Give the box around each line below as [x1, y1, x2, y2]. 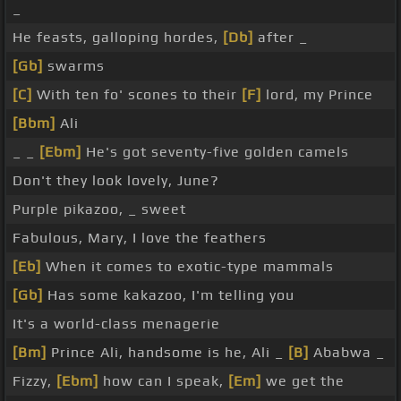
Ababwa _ [309, 344, 385, 362]
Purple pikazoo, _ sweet [13, 200, 186, 218]
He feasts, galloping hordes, [13, 29, 223, 47]
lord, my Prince [261, 86, 373, 104]
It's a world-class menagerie [13, 315, 220, 333]
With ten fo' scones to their [32, 86, 242, 104]
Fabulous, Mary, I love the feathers [13, 229, 267, 247]
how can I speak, [98, 372, 228, 390]
